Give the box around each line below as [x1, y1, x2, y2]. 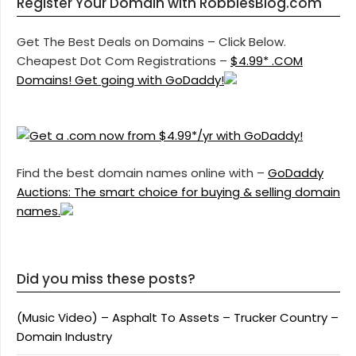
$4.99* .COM [230, 52, 303, 69]
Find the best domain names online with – [17, 164, 268, 181]
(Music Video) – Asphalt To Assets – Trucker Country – [17, 309, 339, 327]
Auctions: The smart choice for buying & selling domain [17, 183, 340, 200]
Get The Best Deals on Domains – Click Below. [17, 33, 286, 50]
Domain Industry [17, 328, 112, 346]
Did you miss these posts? [17, 269, 195, 289]
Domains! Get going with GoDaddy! [17, 71, 224, 88]
